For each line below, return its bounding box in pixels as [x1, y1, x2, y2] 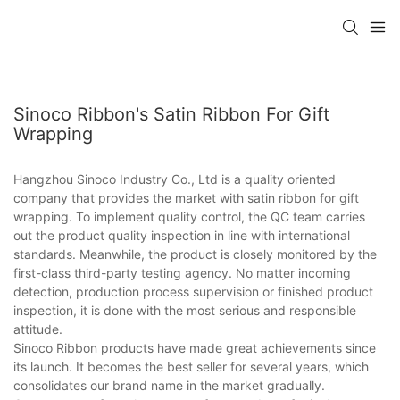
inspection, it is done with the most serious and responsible [13, 302, 356, 318]
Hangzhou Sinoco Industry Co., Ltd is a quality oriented [13, 171, 336, 187]
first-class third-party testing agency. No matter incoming [13, 264, 351, 280]
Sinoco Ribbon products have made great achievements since [13, 339, 376, 355]
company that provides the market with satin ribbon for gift [13, 189, 359, 205]
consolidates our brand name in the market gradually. [13, 377, 325, 393]
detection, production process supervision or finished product [13, 283, 373, 299]
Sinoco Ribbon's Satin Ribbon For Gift [13, 103, 329, 125]
